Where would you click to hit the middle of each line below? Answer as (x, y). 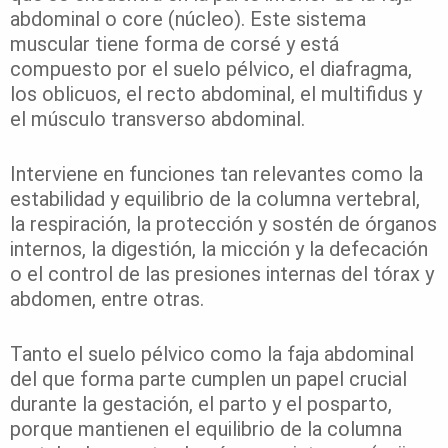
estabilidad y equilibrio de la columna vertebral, (215, 199)
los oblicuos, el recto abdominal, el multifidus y (216, 94)
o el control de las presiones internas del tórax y (222, 274)
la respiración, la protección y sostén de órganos (223, 224)
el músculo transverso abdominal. (157, 119)
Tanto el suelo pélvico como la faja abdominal (212, 354)
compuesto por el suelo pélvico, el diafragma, (211, 69)
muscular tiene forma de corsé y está (174, 44)
